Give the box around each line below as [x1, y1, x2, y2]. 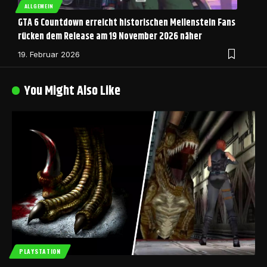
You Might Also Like [24, 80, 121, 101]
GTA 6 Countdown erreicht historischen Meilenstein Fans [18, 15, 235, 30]
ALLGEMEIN [24, 2, 54, 11]
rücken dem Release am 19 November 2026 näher [18, 29, 202, 44]
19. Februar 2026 [18, 49, 80, 59]
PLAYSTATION [19, 247, 61, 256]
